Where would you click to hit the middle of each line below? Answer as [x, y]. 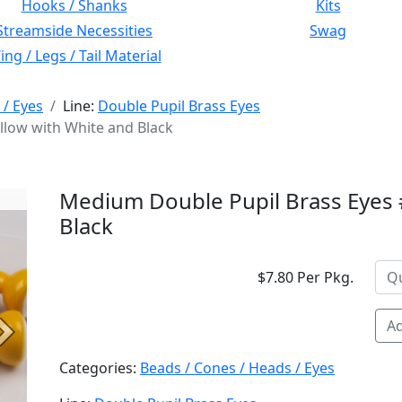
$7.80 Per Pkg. [306, 277]
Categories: [100, 368]
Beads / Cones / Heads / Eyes [237, 368]
